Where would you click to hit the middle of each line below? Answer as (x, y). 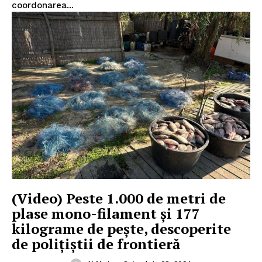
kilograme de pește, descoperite (121, 228)
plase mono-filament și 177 (106, 213)
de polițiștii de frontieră (96, 244)
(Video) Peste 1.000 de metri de (119, 198)
